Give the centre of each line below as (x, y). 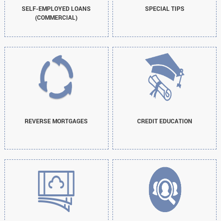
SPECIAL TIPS (165, 8)
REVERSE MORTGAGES (56, 121)
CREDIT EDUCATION (165, 121)
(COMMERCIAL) (56, 17)
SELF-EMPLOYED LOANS (56, 8)
